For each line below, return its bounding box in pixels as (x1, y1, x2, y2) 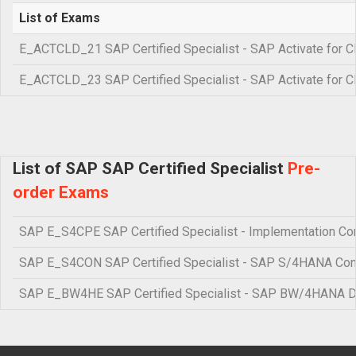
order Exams (13, 183, 109, 202)
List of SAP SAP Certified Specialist (13, 159, 288, 178)
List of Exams (19, 10, 100, 25)
